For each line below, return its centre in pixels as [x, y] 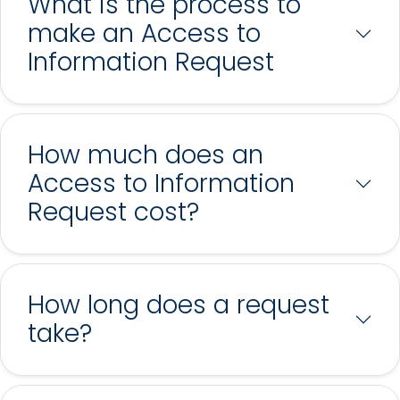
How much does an [146, 154]
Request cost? [113, 212]
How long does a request [179, 304]
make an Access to [144, 33]
